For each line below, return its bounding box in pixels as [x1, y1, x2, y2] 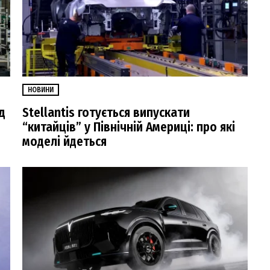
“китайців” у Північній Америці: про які [22, 119, 235, 136]
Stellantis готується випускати [22, 105, 190, 121]
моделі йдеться [22, 134, 107, 150]
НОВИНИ [28, 86, 54, 95]
